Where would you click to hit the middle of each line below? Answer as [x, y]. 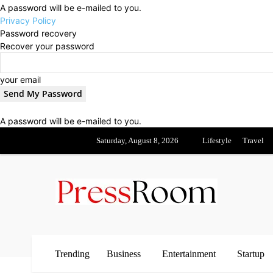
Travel [253, 140]
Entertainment [189, 254]
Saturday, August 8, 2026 [137, 140]
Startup [251, 254]
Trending [72, 254]
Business [124, 254]
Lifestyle [217, 140]
